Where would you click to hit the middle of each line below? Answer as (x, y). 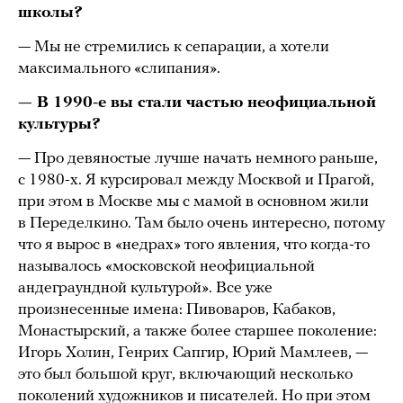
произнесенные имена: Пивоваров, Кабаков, (177, 310)
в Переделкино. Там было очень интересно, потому (201, 224)
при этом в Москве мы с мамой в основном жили (193, 202)
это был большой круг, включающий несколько (185, 375)
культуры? (59, 125)
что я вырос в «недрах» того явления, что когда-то (194, 246)
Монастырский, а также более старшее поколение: (197, 332)
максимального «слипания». (119, 69)
